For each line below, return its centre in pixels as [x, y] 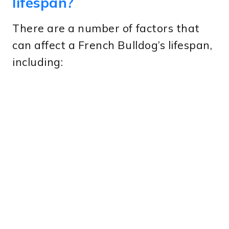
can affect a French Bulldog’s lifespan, [112, 45]
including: [38, 62]
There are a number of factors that [106, 28]
